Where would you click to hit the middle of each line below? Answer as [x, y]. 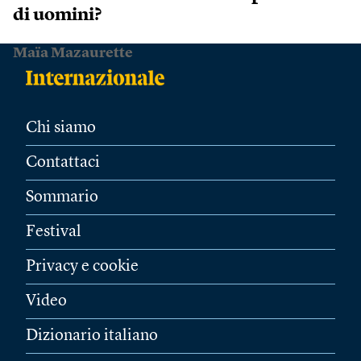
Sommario [62, 197]
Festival [54, 232]
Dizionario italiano [92, 336]
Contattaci [63, 163]
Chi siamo [61, 128]
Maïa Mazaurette [73, 53]
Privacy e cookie [82, 267]
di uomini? [58, 15]
